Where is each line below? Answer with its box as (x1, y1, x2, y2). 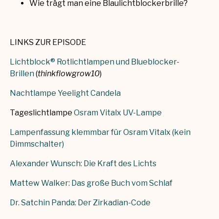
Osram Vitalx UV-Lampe (74, 108, 162, 118)
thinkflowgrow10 (38, 69, 100, 79)
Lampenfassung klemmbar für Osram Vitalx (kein (10, 128, 191, 137)
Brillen (10, 69, 34, 79)
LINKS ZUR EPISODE (10, 38, 86, 47)
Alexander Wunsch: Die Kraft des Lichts (10, 159, 156, 169)
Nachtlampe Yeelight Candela (10, 88, 121, 98)
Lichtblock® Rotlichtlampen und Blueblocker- (10, 57, 179, 67)
